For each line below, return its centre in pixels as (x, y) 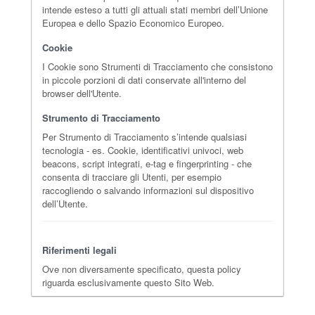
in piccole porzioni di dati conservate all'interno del (144, 80)
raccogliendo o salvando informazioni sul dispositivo (148, 190)
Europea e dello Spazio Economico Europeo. (133, 23)
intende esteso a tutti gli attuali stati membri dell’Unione (155, 9)
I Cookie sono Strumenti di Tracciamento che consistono (157, 66)
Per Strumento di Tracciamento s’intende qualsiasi (144, 137)
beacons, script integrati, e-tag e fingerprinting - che (147, 163)
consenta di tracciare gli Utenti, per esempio (132, 177)
